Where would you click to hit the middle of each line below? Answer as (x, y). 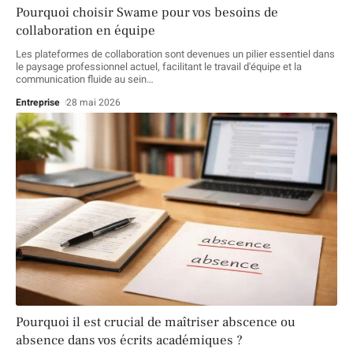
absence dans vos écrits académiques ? (129, 340)
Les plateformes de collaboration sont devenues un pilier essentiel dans (175, 54)
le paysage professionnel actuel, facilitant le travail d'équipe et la (159, 67)
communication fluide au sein (81, 80)
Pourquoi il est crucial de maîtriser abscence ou (156, 322)
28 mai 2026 (94, 103)
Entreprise (38, 103)
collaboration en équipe (85, 31)
